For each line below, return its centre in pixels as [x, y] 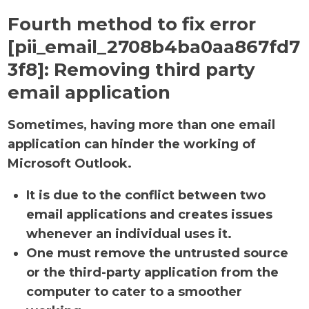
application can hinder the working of [132, 144]
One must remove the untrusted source [158, 253]
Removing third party [155, 70]
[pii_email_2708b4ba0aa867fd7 [154, 47]
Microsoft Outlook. [70, 163]
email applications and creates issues [150, 215]
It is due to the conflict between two [146, 195]
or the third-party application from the [153, 272]
